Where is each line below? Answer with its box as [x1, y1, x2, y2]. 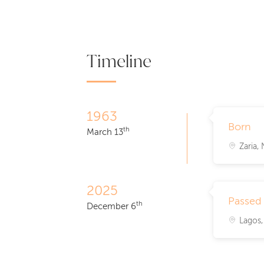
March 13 [87, 127, 123, 137]
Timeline [87, 51, 151, 71]
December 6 [87, 202, 136, 211]
